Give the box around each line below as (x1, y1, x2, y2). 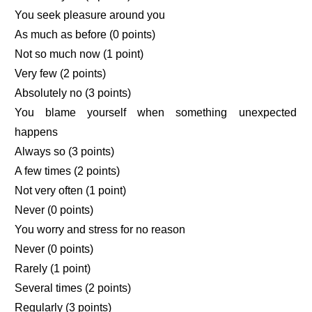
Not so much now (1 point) (15, 48, 144, 61)
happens (15, 126, 58, 139)
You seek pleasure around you (15, 9, 166, 22)
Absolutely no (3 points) (15, 87, 132, 100)
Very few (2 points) (15, 68, 107, 80)
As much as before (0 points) (15, 29, 156, 41)
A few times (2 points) (15, 165, 120, 178)
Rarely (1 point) (15, 263, 91, 275)
